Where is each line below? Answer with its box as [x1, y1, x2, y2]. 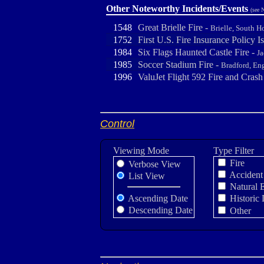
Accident [227, 170, 263, 180]
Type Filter [213, 146, 254, 156]
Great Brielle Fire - [138, 22, 210, 32]
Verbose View [126, 159, 181, 169]
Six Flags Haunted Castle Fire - [138, 47, 257, 57]
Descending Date [126, 205, 193, 215]
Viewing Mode [113, 146, 169, 156]
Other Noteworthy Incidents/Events [106, 4, 248, 14]
